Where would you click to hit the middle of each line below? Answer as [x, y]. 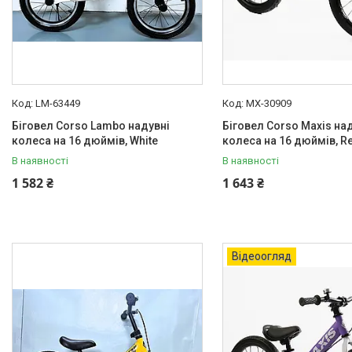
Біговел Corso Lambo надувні [91, 126]
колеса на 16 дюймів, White [85, 141]
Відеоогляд [261, 256]
